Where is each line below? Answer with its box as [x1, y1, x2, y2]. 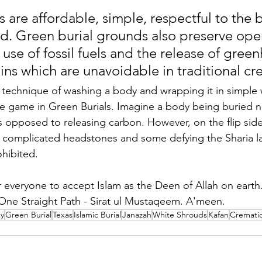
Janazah [122, 209, 151, 220]
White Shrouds [153, 209, 207, 220]
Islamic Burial [74, 209, 121, 220]
